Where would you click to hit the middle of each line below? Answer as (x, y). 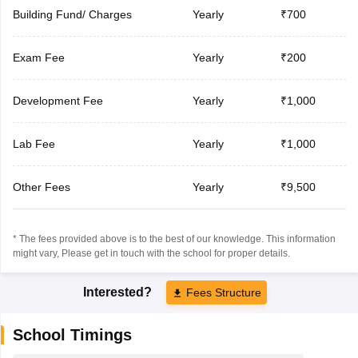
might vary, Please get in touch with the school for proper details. (151, 253)
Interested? (119, 292)
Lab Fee (34, 143)
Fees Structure (224, 292)
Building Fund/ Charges (72, 14)
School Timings (72, 334)
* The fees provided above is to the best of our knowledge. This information (174, 239)
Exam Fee (38, 57)
